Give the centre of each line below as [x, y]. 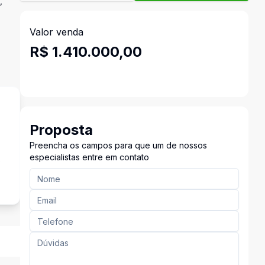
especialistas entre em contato [89, 157]
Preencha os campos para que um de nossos [118, 145]
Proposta [61, 130]
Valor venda [56, 32]
